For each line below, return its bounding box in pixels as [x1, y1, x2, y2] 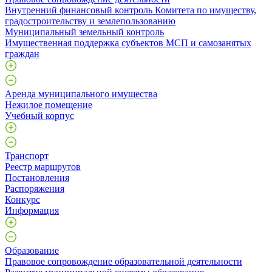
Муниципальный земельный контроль [5, 26, 164, 37]
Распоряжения [5, 183, 64, 194]
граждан [5, 48, 39, 59]
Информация [5, 205, 59, 216]
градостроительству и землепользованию [5, 15, 175, 26]
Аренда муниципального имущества [5, 88, 157, 99]
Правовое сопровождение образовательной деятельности [5, 256, 242, 267]
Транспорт [5, 150, 49, 161]
